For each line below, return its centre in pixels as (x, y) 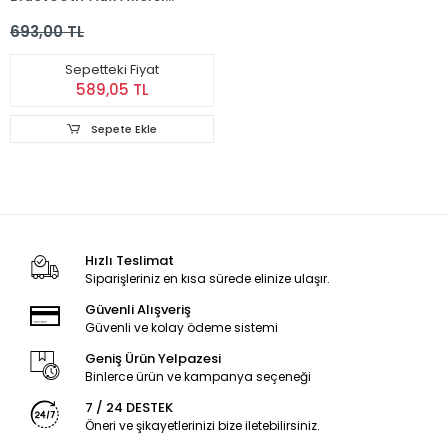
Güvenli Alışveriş (137, 309)
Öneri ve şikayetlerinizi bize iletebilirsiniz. (202, 425)
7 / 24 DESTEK (128, 407)
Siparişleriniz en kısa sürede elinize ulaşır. (207, 278)
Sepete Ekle (122, 129)
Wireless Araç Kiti (75, 14)
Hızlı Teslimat (129, 260)
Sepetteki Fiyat (112, 69)
